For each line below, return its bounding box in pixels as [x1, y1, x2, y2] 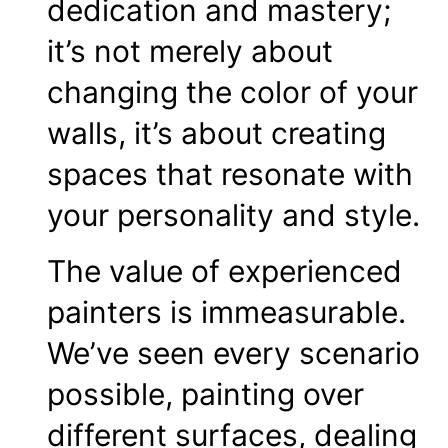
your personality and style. [47, 197, 420, 234]
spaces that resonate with [47, 156, 413, 193]
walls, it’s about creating [47, 115, 386, 152]
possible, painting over [47, 375, 364, 412]
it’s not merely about [47, 33, 333, 70]
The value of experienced [47, 252, 402, 289]
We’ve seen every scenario [47, 334, 420, 371]
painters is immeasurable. [47, 293, 406, 330]
